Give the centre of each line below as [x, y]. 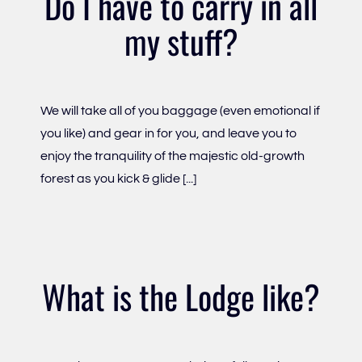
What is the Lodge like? [181, 297]
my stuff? [181, 41]
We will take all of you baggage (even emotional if [180, 111]
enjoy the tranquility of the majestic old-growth [173, 156]
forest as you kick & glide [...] [118, 179]
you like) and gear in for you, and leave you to [168, 133]
